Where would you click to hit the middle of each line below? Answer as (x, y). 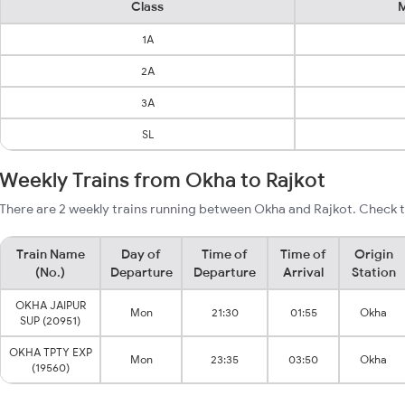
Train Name (50, 254)
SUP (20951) (50, 320)
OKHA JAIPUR (50, 305)
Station (373, 272)
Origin (373, 254)
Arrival (303, 272)
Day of (141, 254)
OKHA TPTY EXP (50, 352)
